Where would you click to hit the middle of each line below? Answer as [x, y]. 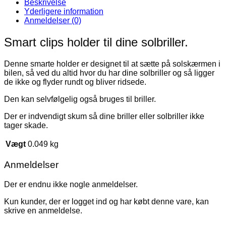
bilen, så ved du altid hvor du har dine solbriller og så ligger [109, 73]
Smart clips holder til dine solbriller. [96, 42]
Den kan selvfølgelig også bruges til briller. [80, 99]
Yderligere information [64, 11]
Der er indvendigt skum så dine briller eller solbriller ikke [104, 116]
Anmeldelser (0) [53, 20]
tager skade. [26, 125]
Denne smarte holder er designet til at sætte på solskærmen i [112, 64]
